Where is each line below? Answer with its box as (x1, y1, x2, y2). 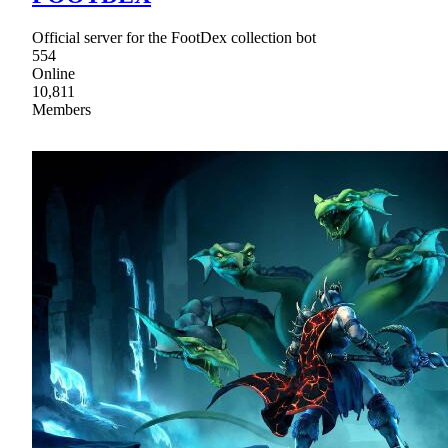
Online (32, 64, 75, 82)
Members (32, 100, 91, 118)
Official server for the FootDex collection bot (32, 28, 316, 46)
